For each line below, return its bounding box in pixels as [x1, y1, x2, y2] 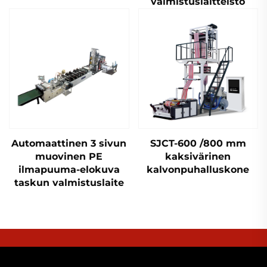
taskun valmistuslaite [14, 176, 124, 188]
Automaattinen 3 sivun [11, 137, 127, 149]
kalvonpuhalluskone [147, 163, 250, 175]
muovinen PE [35, 150, 103, 162]
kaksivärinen [165, 150, 231, 162]
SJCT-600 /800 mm [150, 137, 246, 149]
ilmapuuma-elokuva [18, 163, 120, 175]
